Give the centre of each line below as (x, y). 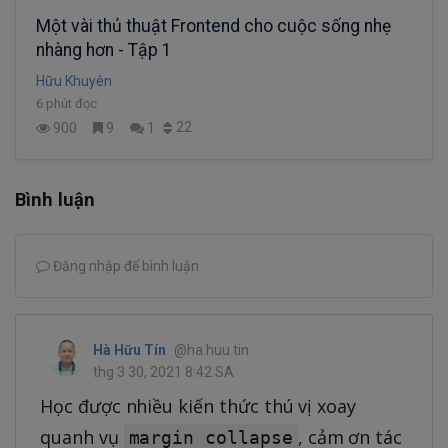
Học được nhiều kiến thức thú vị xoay (198, 406)
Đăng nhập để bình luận (124, 266)
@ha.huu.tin (211, 350)
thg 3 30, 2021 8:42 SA (163, 372)
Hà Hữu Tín (129, 350)
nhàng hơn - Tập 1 (104, 50)
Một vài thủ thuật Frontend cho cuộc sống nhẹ (213, 26)
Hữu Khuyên (74, 81)
